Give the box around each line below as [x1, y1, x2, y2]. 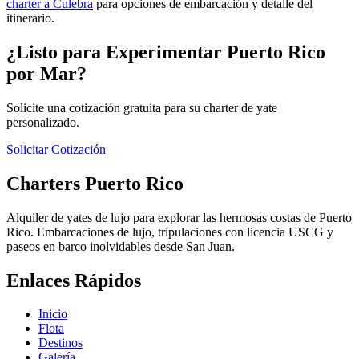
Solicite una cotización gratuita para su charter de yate [6, 100, 277, 115]
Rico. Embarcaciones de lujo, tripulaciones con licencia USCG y [6, 224, 333, 239]
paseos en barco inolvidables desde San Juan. [6, 239, 235, 253]
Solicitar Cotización [6, 142, 106, 156]
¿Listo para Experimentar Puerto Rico [6, 41, 325, 63]
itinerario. [6, 11, 54, 25]
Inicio [38, 307, 67, 321]
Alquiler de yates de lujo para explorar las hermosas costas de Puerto [6, 210, 352, 224]
